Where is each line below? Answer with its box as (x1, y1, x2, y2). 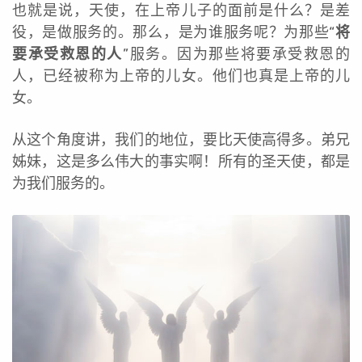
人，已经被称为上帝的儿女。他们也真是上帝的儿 (12, 66, 350, 85)
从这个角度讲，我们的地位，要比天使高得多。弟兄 (12, 130, 350, 149)
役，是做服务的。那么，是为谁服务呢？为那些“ (12, 23, 335, 41)
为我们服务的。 (12, 174, 114, 192)
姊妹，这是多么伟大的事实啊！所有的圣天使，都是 (12, 152, 350, 170)
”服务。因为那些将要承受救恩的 (123, 44, 350, 63)
